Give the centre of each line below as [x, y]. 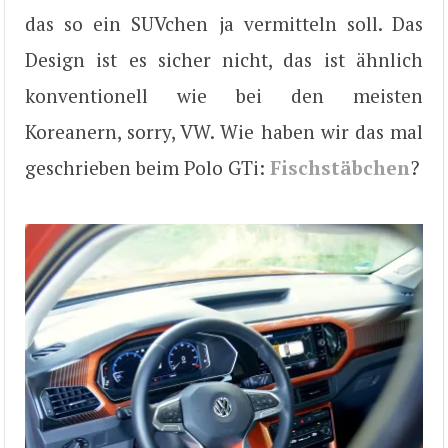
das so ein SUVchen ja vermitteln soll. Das [224, 23]
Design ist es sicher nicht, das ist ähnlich [224, 59]
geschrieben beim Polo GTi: [147, 167]
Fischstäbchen [340, 167]
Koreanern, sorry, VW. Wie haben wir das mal [224, 131]
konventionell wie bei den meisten [224, 95]
